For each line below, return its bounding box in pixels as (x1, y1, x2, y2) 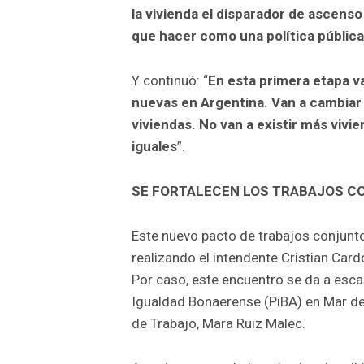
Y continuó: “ (132, 71, 208, 89)
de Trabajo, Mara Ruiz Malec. (132, 314, 305, 331)
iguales (132, 137, 177, 154)
